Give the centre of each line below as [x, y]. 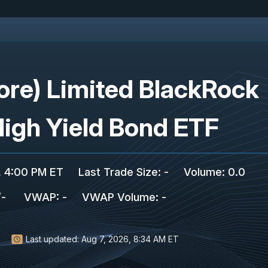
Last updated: [52, 239]
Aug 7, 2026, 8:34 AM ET [130, 239]
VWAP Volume [119, 197]
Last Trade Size [118, 172]
